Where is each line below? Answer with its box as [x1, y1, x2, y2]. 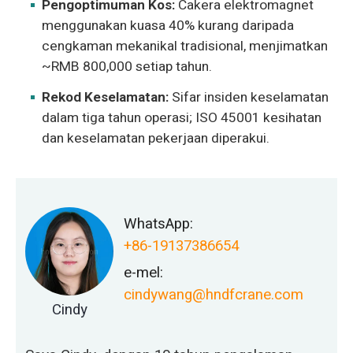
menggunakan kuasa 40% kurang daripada [42, 16, 295, 36]
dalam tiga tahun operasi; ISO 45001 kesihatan [42, 107, 322, 128]
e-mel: [123, 261, 163, 284]
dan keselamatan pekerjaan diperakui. [42, 128, 270, 148]
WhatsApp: [123, 212, 193, 235]
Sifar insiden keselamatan [169, 87, 329, 107]
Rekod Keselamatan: [42, 87, 169, 107]
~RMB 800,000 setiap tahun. [42, 57, 213, 77]
